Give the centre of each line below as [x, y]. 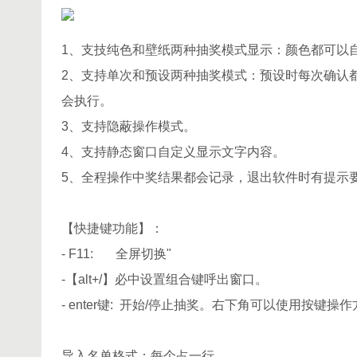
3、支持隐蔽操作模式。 [129, 126]
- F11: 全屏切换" [116, 254]
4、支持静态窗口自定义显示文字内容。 [173, 152]
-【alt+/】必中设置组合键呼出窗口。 [165, 279]
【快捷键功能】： [112, 228]
